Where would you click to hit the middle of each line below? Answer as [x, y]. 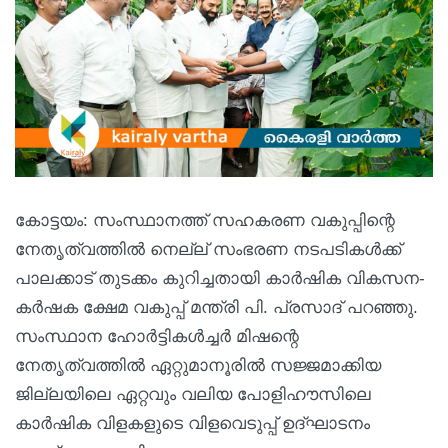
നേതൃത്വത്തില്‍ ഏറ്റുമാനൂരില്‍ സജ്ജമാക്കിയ [198, 365]
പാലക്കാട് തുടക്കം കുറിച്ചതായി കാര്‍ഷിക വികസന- [220, 278]
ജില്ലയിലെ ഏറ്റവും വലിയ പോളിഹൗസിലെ [193, 394]
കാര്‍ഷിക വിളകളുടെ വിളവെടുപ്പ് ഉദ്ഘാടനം [192, 423]
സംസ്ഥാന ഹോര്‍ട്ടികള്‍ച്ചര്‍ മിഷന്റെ [157, 336]
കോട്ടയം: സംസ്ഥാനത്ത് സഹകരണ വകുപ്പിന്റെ [205, 220]
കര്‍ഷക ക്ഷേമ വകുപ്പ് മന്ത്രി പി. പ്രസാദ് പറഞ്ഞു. [216, 307]
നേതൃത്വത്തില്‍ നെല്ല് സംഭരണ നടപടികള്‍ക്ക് [208, 249]
